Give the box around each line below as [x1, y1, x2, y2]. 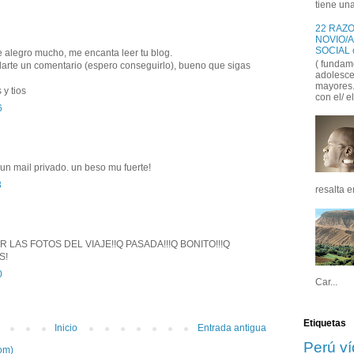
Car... [315, 277, 337, 288]
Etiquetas [303, 318, 346, 330]
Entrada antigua [198, 322, 266, 333]
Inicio [55, 322, 77, 333]
